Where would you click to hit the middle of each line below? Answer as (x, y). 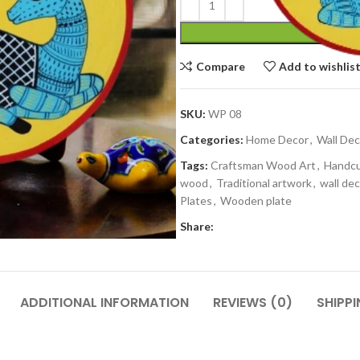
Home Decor (277, 139)
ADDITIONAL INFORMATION (104, 303)
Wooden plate (256, 200)
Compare (220, 66)
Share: (197, 226)
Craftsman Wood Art (263, 165)
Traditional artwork (264, 183)
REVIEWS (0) (252, 303)
